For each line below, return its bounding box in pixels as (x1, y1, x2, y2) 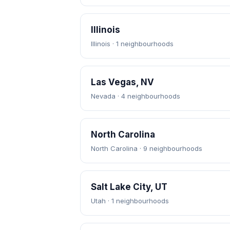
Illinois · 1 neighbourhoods (91, 40, 174, 48)
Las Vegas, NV (91, 77, 154, 87)
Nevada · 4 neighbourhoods (91, 92, 180, 100)
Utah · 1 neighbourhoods (91, 197, 169, 205)
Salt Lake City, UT (91, 182, 167, 192)
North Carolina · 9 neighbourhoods (91, 144, 202, 152)
